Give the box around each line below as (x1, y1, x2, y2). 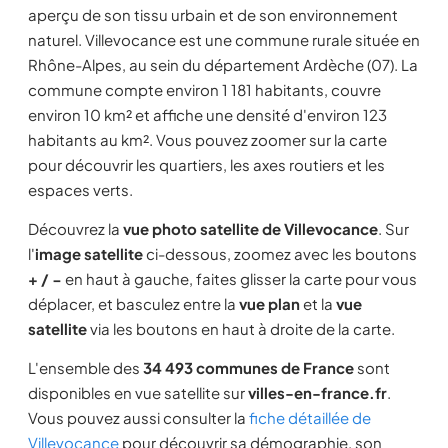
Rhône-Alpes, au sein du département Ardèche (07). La (28, 55, 418, 74)
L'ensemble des (28, 358, 143, 377)
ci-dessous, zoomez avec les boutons (143, 244, 417, 263)
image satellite (35, 244, 143, 263)
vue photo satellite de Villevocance (123, 219, 378, 238)
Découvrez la (28, 219, 123, 238)
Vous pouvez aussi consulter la (28, 408, 249, 427)
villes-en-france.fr (248, 383, 387, 402)
